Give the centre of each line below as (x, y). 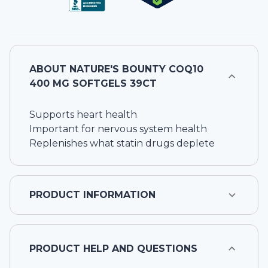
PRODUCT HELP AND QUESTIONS (113, 249)
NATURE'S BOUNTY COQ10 (136, 69)
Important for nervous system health (118, 129)
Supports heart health (83, 115)
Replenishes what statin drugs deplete (122, 144)
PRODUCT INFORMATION (92, 195)
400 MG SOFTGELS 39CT (93, 84)
